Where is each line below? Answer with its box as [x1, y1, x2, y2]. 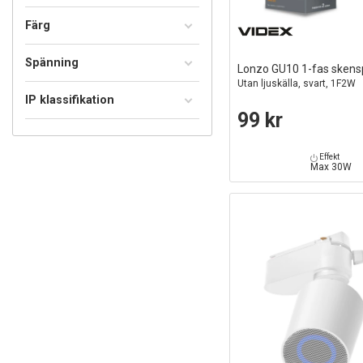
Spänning [25, 56, 79, 69]
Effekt [318, 152, 340, 162]
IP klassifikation [25, 93, 114, 106]
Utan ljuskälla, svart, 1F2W [237, 78, 356, 90]
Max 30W [310, 161, 352, 173]
